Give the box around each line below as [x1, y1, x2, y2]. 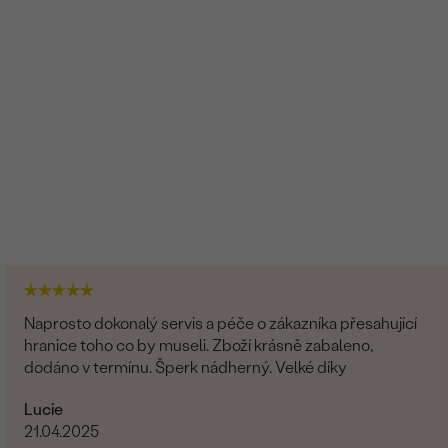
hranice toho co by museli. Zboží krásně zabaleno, [24, 335, 213, 355]
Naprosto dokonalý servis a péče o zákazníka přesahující [24, 313, 418, 333]
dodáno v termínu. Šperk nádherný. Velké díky [155, 357, 348, 377]
